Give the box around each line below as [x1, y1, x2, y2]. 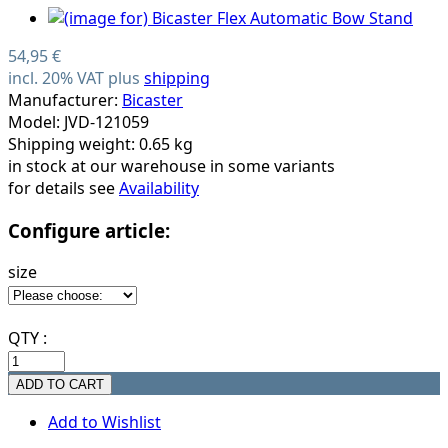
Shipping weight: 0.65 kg [8, 132, 193, 155]
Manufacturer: [8, 88, 122, 111]
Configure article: [8, 217, 170, 243]
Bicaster [122, 88, 183, 111]
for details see [8, 176, 119, 199]
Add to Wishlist [48, 411, 161, 434]
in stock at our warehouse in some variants [8, 154, 335, 177]
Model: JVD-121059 [8, 110, 149, 133]
